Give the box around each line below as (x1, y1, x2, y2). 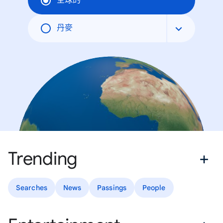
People (142, 183, 166, 192)
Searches (16, 183, 47, 192)
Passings (97, 183, 126, 192)
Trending (8, 147, 77, 170)
